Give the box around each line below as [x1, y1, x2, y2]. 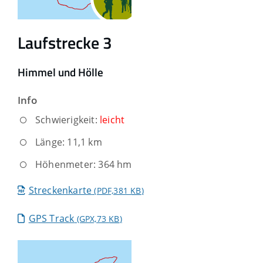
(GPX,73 [74, 213, 109, 225]
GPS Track [28, 212, 75, 225]
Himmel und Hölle [18, 63, 103, 80]
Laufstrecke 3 [18, 30, 112, 56]
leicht [100, 113, 125, 127]
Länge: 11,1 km [35, 136, 102, 149]
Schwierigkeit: [35, 113, 100, 127]
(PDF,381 [92, 185, 131, 197]
